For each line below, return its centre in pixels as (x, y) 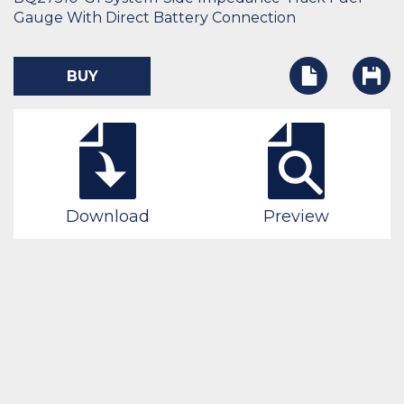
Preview (296, 216)
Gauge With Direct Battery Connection (155, 17)
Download (108, 216)
